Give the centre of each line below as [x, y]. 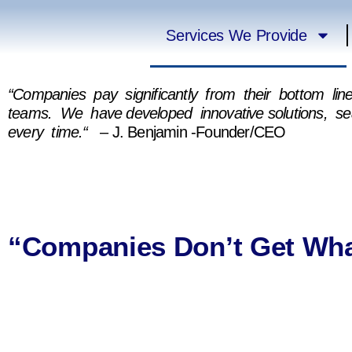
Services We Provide [236, 35]
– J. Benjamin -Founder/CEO [189, 132]
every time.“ [48, 132]
